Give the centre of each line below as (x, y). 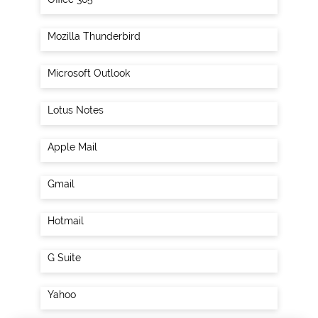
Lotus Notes (75, 110)
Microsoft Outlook (88, 73)
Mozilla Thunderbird (94, 36)
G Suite (64, 258)
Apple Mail (72, 147)
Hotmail (65, 221)
